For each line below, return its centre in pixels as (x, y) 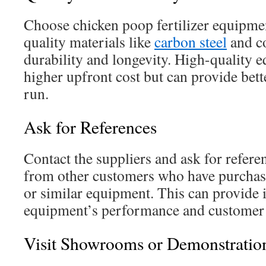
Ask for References (90, 127)
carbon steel (191, 42)
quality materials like (89, 42)
